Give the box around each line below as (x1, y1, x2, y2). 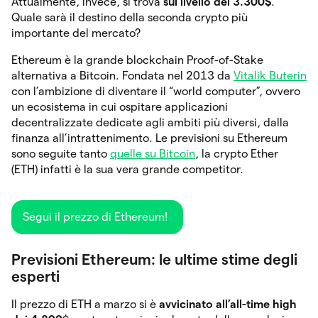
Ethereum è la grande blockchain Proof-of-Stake (11, 53, 263, 66)
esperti (11, 268, 60, 285)
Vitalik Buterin (234, 69, 307, 82)
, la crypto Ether (195, 147, 278, 160)
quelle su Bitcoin (110, 147, 195, 160)
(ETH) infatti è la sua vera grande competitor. (11, 163, 243, 175)
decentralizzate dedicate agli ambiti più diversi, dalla (11, 116, 289, 128)
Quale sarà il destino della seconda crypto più (11, 11, 248, 23)
